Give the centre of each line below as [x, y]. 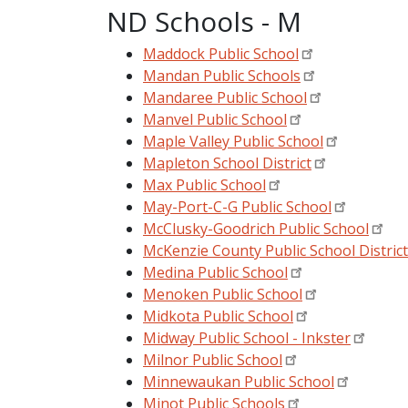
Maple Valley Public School [233, 141]
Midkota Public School [218, 316]
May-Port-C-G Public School [237, 206]
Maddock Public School [221, 53]
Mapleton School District [227, 163]
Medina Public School [215, 272]
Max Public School [204, 184]
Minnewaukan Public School [239, 381]
